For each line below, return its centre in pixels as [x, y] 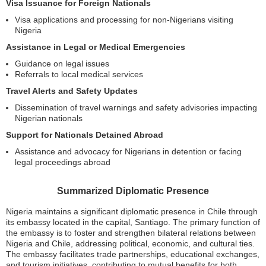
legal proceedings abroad [63, 162]
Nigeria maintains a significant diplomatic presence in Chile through [132, 212]
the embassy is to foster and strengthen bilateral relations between [131, 233]
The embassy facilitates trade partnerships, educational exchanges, [133, 254]
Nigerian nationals [49, 118]
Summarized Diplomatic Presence [133, 191]
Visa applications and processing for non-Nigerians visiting [124, 20]
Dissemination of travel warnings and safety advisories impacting [136, 108]
